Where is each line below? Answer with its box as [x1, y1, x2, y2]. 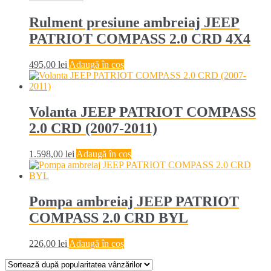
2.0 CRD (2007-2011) [29, 120, 157, 136]
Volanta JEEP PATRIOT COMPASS [29, 103, 256, 120]
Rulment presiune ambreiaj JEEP [29, 15, 240, 31]
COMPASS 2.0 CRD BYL [29, 209, 188, 226]
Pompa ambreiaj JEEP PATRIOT [29, 193, 239, 209]
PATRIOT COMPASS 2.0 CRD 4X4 [29, 31, 250, 47]
